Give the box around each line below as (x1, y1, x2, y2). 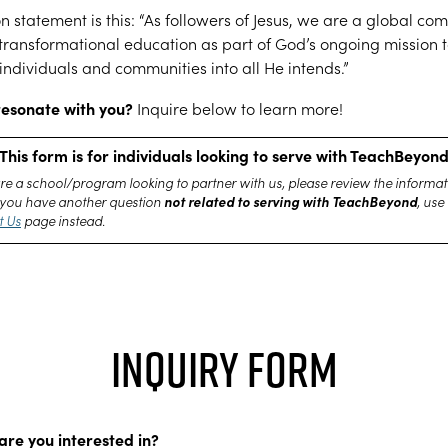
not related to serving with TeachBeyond (164, 192, 417, 210)
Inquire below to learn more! (133, 98, 343, 119)
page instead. (21, 212, 105, 229)
